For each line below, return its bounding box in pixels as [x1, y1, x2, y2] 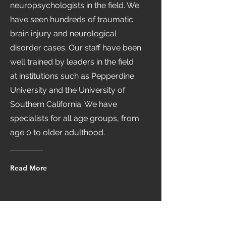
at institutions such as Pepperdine [10, 71, 134, 81]
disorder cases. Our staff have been [10, 43, 141, 52]
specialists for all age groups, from [10, 114, 139, 123]
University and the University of [10, 85, 125, 95]
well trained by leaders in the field [10, 57, 134, 67]
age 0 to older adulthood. [10, 128, 105, 137]
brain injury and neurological [10, 29, 117, 38]
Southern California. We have [10, 99, 117, 109]
